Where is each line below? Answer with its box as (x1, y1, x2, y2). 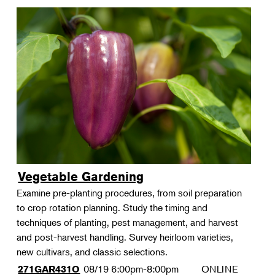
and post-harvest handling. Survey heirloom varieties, (17, 231, 234, 243)
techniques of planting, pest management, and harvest (17, 216, 239, 228)
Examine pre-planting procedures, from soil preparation (17, 187, 242, 199)
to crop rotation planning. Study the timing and (17, 201, 208, 214)
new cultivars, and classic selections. (17, 246, 168, 258)
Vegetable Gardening (18, 169, 144, 184)
